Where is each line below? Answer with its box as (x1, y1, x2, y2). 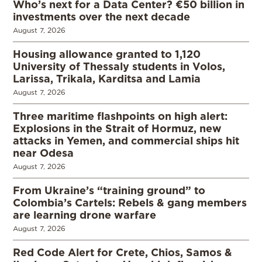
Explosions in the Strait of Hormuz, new (13, 122, 222, 135)
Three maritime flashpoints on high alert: (13, 110, 227, 122)
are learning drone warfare (13, 209, 156, 221)
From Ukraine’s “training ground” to (13, 184, 205, 196)
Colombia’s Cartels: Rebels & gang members (13, 196, 247, 209)
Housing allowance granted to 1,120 (13, 48, 201, 60)
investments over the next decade (13, 11, 190, 23)
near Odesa (13, 147, 74, 159)
